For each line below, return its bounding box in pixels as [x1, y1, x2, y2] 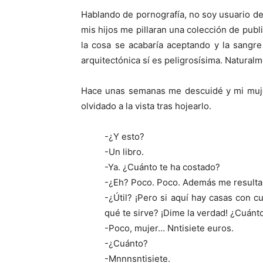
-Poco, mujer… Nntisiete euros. [104, 222, 234, 234]
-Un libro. [104, 146, 144, 157]
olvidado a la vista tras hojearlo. [81, 100, 211, 112]
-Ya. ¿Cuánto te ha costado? [104, 161, 220, 173]
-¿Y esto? [104, 130, 144, 142]
